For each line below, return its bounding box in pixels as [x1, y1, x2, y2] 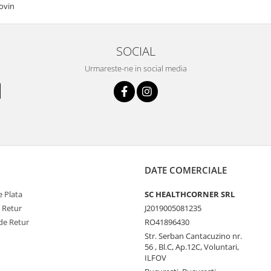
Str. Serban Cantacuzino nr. [145, 230, 242, 241]
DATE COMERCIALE [145, 163, 227, 176]
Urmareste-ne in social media [84, 62, 187, 74]
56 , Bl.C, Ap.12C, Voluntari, [145, 241, 239, 252]
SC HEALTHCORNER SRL [145, 188, 235, 200]
